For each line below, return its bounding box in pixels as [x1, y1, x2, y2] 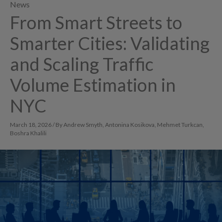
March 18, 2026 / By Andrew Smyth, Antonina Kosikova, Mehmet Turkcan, [10, 121, 204, 128]
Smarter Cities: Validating [10, 32, 210, 54]
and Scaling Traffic [10, 53, 154, 75]
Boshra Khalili [10, 129, 47, 137]
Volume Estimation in [10, 74, 176, 96]
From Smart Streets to [10, 11, 182, 33]
